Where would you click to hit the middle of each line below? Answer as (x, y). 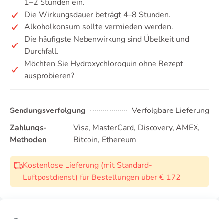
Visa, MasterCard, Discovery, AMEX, (136, 128)
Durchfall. (42, 51)
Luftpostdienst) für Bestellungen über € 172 (102, 177)
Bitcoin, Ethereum (105, 140)
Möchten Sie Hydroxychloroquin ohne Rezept (104, 64)
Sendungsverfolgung (48, 110)
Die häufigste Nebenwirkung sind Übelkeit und (107, 39)
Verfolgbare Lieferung (171, 110)
